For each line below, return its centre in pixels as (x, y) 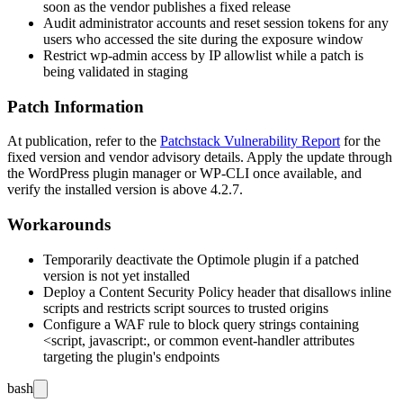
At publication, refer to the (84, 141)
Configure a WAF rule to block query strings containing (201, 324)
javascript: (118, 340)
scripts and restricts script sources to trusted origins (186, 308)
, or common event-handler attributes (251, 340)
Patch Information (76, 106)
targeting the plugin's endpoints (131, 356)
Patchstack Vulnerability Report (250, 141)
